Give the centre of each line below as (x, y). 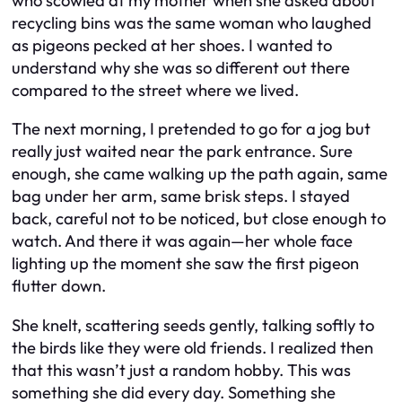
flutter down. (59, 286)
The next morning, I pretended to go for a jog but (191, 129)
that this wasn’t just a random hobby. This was (181, 370)
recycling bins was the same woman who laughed (192, 22)
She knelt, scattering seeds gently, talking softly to (193, 325)
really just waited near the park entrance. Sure (182, 152)
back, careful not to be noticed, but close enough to (199, 219)
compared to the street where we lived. (155, 90)
